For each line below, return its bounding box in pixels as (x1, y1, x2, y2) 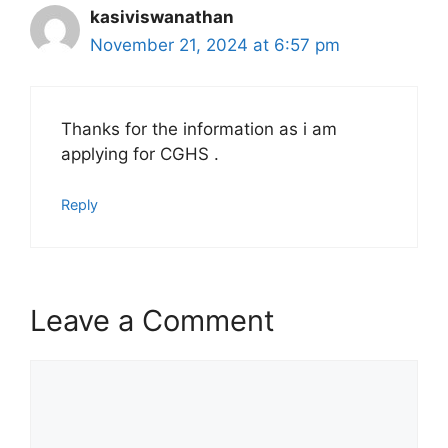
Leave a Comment (30, 302, 275, 338)
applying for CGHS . (61, 143, 219, 164)
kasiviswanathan (90, 7, 234, 27)
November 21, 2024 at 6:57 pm (90, 35, 340, 55)
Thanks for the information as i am (61, 118, 337, 139)
